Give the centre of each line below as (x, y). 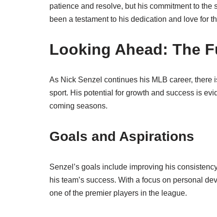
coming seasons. (78, 106)
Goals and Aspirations (122, 136)
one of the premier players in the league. (118, 193)
